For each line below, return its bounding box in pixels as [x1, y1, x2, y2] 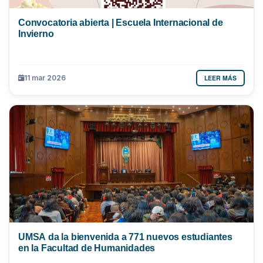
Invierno [18, 28, 54, 39]
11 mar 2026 [24, 73, 66, 83]
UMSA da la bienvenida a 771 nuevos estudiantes [18, 231, 232, 242]
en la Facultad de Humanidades [18, 242, 156, 253]
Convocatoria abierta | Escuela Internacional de [18, 16, 223, 28]
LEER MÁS [204, 73, 237, 82]
